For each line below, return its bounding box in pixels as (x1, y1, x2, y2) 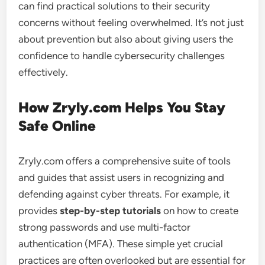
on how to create (161, 204, 239, 216)
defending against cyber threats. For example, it (18, 188, 230, 200)
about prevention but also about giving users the (18, 33, 234, 45)
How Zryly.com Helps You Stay (18, 98, 226, 116)
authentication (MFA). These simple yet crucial (18, 237, 224, 250)
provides (18, 204, 60, 216)
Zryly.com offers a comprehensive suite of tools (18, 154, 231, 167)
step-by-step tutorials (60, 204, 161, 216)
